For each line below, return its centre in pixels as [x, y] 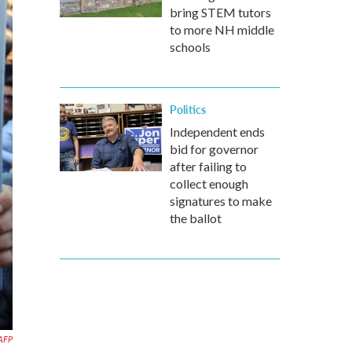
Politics [188, 109]
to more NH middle [222, 29]
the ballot [196, 218]
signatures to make [221, 201]
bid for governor [214, 149]
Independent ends [217, 132]
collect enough [209, 183]
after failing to [208, 166]
